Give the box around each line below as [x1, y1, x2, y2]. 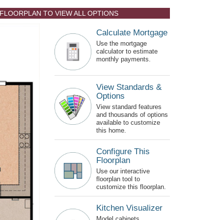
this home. [96, 126, 126, 134]
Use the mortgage [96, 39, 147, 47]
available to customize [96, 118, 160, 126]
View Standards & [96, 82, 162, 92]
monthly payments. [96, 55, 151, 63]
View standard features [96, 103, 162, 110]
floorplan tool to [96, 175, 140, 183]
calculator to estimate [96, 47, 158, 55]
